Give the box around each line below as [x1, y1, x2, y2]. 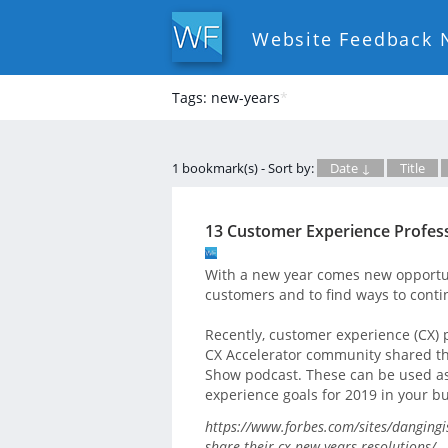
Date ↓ [330, 159, 371, 177]
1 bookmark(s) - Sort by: [172, 159, 317, 177]
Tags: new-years [172, 88, 280, 107]
